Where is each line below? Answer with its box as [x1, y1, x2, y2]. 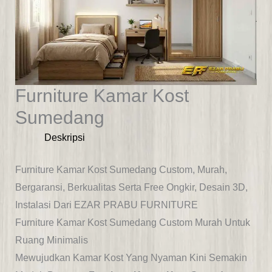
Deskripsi [44, 132, 85, 143]
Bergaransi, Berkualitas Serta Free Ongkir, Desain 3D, [15, 182, 248, 193]
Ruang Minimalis [15, 235, 88, 246]
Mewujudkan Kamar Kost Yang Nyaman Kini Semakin [15, 253, 247, 263]
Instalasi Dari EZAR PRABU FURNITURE [15, 200, 198, 211]
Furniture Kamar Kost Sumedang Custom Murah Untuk [15, 217, 250, 228]
